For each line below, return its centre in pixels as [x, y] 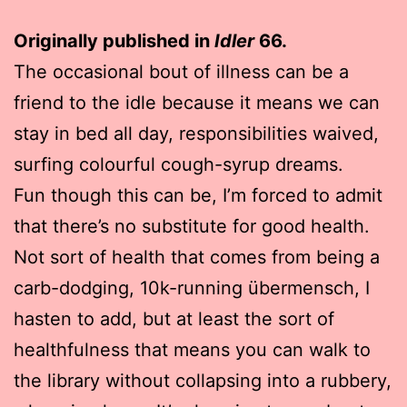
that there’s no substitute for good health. [192, 226]
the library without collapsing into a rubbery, [203, 380]
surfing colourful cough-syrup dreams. [179, 164]
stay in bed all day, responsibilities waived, [196, 133]
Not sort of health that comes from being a [197, 257]
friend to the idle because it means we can [197, 102]
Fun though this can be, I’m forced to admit [198, 195]
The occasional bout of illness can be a [181, 71]
